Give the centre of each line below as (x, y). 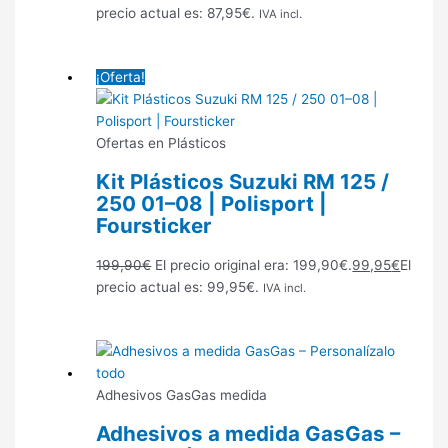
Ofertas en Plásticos (161, 143)
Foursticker (154, 226)
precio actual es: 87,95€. (176, 13)
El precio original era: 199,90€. (254, 265)
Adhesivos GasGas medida (182, 395)
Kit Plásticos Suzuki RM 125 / (243, 182)
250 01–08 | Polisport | (212, 204)
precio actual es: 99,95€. (178, 287)
